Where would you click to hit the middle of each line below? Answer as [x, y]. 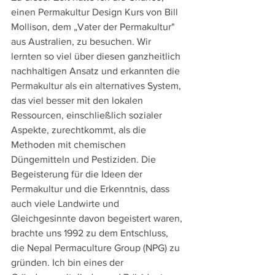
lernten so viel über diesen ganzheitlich [97, 56]
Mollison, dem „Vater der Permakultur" [94, 27]
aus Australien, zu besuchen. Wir [82, 42]
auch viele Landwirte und [66, 204]
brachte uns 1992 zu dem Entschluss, [91, 233]
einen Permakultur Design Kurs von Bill [96, 12]
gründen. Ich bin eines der [68, 263]
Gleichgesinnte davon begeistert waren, [98, 219]
